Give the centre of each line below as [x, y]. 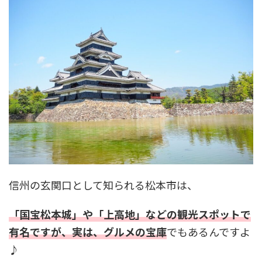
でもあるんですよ [208, 231]
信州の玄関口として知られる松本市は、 [103, 185]
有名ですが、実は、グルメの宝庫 [88, 231]
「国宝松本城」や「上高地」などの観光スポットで [130, 214]
